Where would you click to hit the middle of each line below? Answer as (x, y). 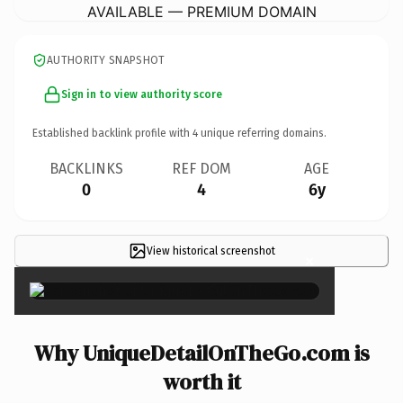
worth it (201, 381)
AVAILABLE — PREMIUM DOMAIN (201, 11)
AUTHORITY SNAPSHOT (106, 60)
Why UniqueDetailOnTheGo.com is (201, 353)
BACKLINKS (86, 168)
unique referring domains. (262, 133)
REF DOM (201, 168)
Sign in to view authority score (142, 94)
